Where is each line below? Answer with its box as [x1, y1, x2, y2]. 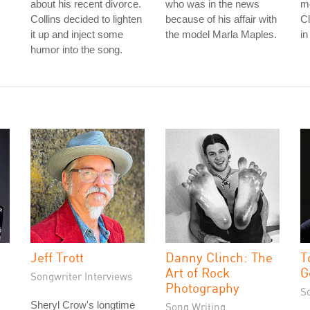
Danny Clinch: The [165, 249, 273, 265]
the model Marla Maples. [165, 28, 277, 40]
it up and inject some [30, 28, 123, 40]
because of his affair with [165, 13, 277, 25]
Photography [165, 280, 239, 295]
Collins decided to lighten [30, 13, 142, 25]
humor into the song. [30, 44, 122, 55]
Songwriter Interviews [30, 270, 133, 282]
